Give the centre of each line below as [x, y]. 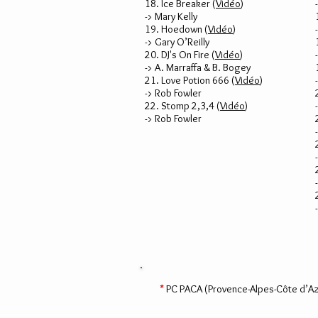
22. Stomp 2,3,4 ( [182, 106]
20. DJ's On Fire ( [180, 55]
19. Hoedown [174, 29]
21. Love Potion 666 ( [190, 80]
